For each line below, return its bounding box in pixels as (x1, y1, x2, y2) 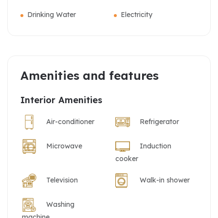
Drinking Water (27, 10, 76, 19)
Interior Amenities (20, 94, 102, 106)
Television (46, 175, 78, 184)
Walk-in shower (140, 175, 190, 184)
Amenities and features (20, 68, 159, 83)
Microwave (46, 141, 82, 150)
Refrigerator (140, 117, 179, 126)
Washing (46, 200, 74, 209)
